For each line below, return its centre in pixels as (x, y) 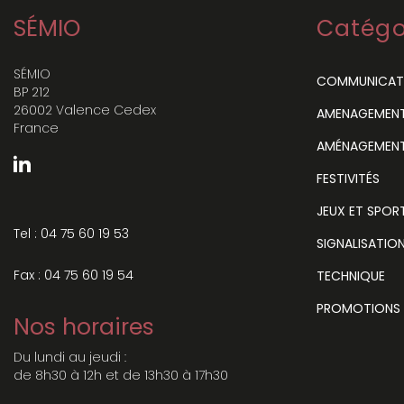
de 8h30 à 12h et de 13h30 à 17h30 (121, 375)
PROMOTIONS (358, 308)
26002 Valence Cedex (85, 110)
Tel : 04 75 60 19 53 (71, 233)
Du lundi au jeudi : (70, 357)
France (36, 128)
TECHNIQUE (351, 275)
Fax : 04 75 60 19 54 (73, 275)
